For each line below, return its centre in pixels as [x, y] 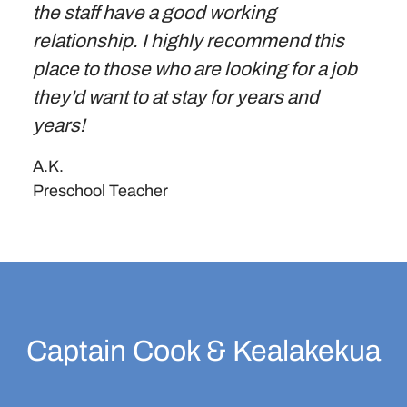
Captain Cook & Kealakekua [203, 351]
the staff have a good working [154, 12]
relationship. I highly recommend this [189, 40]
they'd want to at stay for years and [176, 97]
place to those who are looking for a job [195, 69]
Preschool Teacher [100, 190]
